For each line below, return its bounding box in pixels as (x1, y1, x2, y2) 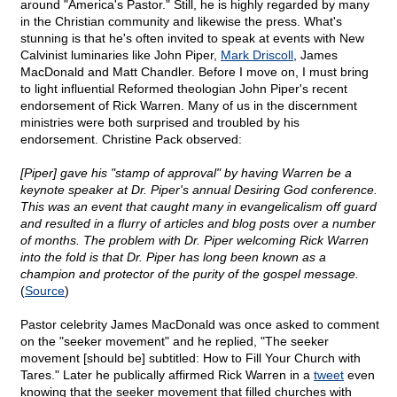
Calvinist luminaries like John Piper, (20, 48, 221, 63)
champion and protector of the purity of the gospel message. (20, 267, 359, 282)
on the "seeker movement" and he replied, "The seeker (20, 334, 329, 349)
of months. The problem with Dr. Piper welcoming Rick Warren (20, 233, 369, 248)
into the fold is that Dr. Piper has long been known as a (20, 250, 326, 265)
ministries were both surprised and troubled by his (20, 115, 300, 130)
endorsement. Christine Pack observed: (20, 132, 242, 147)
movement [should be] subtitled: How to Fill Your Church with (20, 351, 361, 366)
